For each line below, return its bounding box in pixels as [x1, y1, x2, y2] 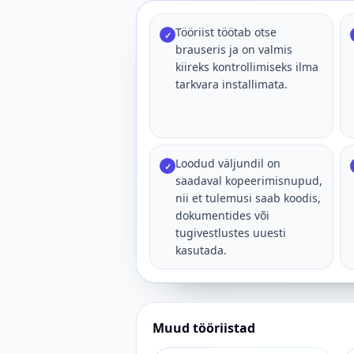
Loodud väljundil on [175, 156, 281, 171]
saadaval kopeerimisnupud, [175, 173, 322, 188]
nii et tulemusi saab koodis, [175, 190, 321, 205]
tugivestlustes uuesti [175, 225, 286, 240]
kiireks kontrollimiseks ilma [175, 59, 318, 74]
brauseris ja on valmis [175, 42, 292, 57]
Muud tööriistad [153, 319, 255, 337]
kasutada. [175, 243, 227, 258]
